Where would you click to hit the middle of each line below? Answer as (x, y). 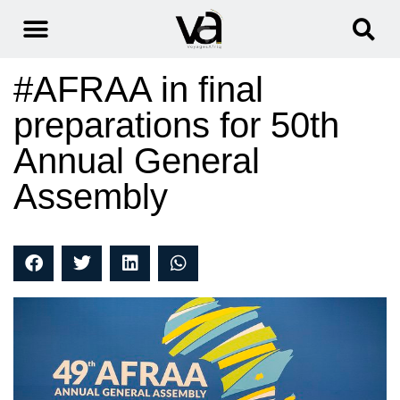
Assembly (91, 197)
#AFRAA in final (138, 90)
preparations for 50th (176, 125)
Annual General (137, 161)
